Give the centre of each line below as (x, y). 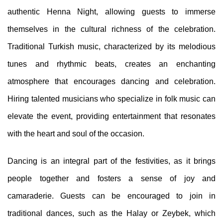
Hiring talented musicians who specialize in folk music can (111, 99)
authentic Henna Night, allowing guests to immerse (111, 11)
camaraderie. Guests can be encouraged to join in (111, 196)
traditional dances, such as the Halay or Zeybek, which (111, 213)
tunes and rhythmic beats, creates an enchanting (111, 64)
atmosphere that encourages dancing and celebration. (111, 81)
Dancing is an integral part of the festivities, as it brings (111, 161)
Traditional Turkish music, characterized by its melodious (111, 46)
